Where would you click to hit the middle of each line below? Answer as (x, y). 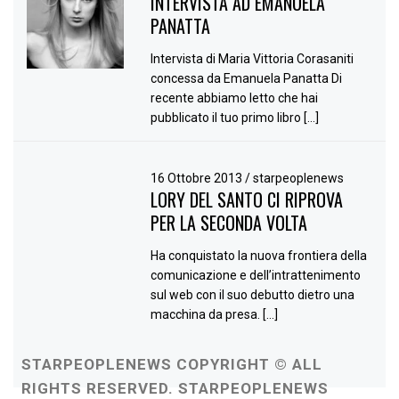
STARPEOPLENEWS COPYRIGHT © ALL (172, 365)
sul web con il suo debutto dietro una (253, 295)
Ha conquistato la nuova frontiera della (259, 256)
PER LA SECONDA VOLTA (229, 222)
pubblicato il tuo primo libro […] (235, 117)
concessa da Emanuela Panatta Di (247, 78)
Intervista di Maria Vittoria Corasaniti (254, 58)
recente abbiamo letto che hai (235, 98)
